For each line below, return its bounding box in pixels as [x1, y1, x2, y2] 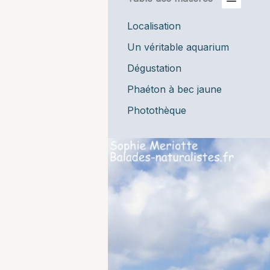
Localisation [127, 20, 181, 33]
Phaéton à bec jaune [127, 83, 222, 96]
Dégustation [127, 62, 181, 75]
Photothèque [127, 104, 186, 117]
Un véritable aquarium [127, 41, 229, 54]
